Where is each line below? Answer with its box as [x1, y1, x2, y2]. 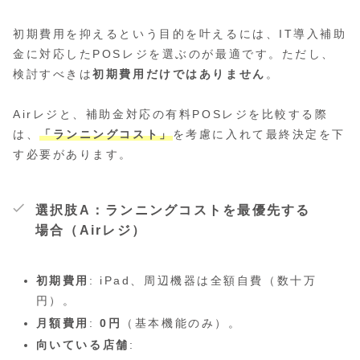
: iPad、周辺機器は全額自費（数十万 [89, 273, 317, 287]
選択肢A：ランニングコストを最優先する [35, 202, 311, 217]
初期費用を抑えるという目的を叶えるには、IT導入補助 [13, 27, 347, 40]
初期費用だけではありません [92, 67, 266, 80]
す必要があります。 [13, 147, 133, 161]
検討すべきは [13, 67, 93, 80]
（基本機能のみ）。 [121, 316, 242, 329]
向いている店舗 [35, 338, 129, 352]
